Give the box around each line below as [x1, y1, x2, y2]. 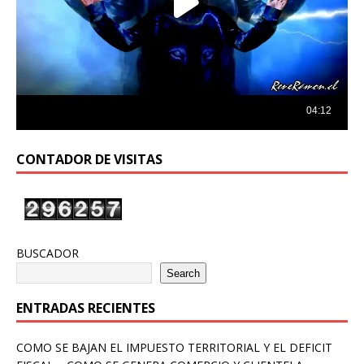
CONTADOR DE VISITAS [16, 150, 162, 169]
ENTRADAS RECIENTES [16, 299, 155, 318]
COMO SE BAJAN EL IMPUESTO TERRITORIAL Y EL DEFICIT [16, 340, 332, 356]
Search [167, 266, 200, 279]
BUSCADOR [16, 245, 79, 262]
